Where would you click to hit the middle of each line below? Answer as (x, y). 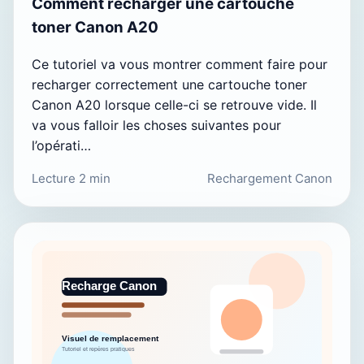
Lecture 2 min (71, 179)
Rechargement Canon (270, 179)
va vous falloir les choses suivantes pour (156, 126)
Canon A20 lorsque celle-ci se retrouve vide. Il (174, 105)
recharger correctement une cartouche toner (169, 85)
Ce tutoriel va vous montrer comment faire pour (180, 65)
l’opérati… (61, 146)
